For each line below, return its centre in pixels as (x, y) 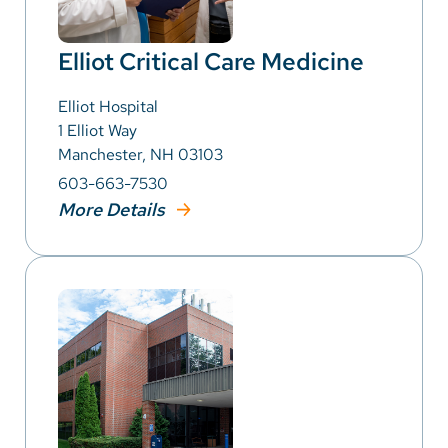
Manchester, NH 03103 (140, 154)
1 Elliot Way (97, 130)
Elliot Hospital (108, 106)
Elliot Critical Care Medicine (211, 61)
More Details (113, 209)
